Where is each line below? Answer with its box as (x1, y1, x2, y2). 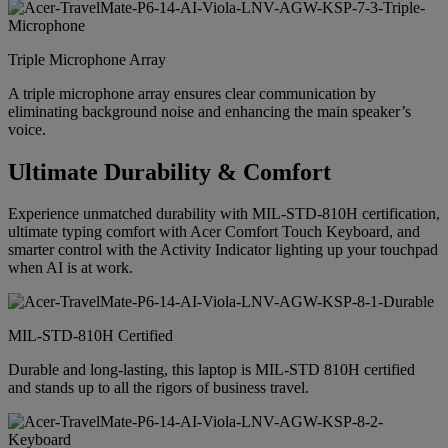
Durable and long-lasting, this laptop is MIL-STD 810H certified (8, 361, 415, 379)
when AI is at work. (8, 259, 133, 277)
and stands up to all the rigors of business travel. (8, 379, 309, 397)
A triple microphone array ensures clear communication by (8, 84, 376, 102)
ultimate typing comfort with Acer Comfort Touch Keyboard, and (8, 223, 420, 241)
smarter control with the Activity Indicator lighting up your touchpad (8, 241, 438, 259)
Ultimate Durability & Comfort (8, 158, 331, 185)
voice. (8, 120, 46, 138)
